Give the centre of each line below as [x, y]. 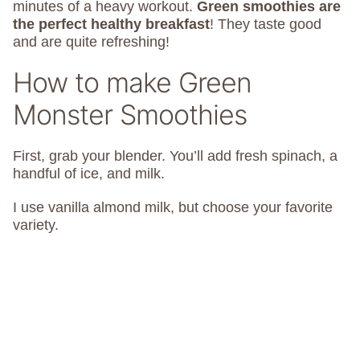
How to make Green [132, 83]
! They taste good [266, 25]
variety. [36, 225]
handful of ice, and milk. [89, 174]
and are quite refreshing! [91, 42]
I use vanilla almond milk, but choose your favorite [173, 208]
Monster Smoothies [130, 115]
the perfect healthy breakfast [111, 25]
